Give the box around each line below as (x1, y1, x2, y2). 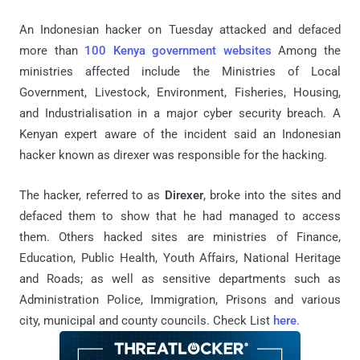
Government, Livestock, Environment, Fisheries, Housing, (19, 85, 341, 100)
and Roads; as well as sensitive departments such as (19, 272, 341, 287)
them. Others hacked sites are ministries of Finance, (19, 230, 341, 245)
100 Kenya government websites (84, 43, 272, 59)
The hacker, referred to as (19, 188, 165, 203)
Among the (271, 43, 342, 59)
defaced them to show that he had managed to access (19, 209, 341, 224)
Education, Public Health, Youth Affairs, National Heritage (19, 251, 341, 266)
